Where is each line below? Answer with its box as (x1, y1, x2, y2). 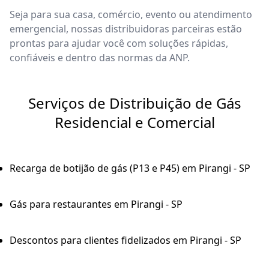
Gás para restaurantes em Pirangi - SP (10, 198, 183, 211)
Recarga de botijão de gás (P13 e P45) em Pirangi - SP (10, 162, 250, 175)
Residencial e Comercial (54, 112, 215, 133)
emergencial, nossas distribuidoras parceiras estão (10, 22, 242, 36)
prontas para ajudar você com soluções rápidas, (10, 37, 228, 50)
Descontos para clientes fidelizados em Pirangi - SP (10, 234, 241, 247)
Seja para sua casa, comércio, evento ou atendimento (10, 8, 252, 22)
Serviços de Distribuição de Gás (28, 93, 241, 113)
